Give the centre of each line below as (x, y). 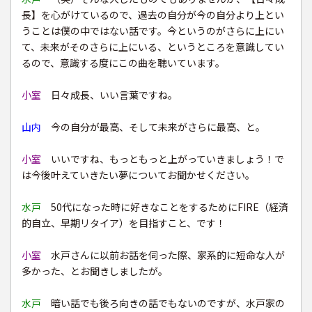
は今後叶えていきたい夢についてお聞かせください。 (138, 175)
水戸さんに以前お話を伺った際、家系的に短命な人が (163, 255)
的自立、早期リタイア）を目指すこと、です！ (124, 223)
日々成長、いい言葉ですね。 (109, 95)
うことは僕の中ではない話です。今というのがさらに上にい (153, 31)
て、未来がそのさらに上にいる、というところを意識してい (153, 47)
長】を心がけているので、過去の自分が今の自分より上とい (153, 15)
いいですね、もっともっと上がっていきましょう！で (163, 159)
